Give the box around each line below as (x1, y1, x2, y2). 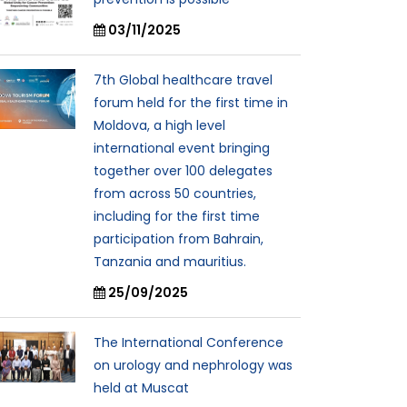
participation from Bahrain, (94, 229, 263, 248)
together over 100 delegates (94, 161, 273, 180)
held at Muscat (94, 378, 189, 397)
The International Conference (94, 333, 283, 352)
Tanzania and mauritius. (94, 252, 246, 271)
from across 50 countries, (94, 184, 256, 203)
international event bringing (94, 138, 270, 157)
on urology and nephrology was (94, 355, 293, 374)
